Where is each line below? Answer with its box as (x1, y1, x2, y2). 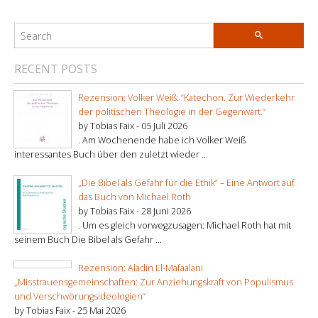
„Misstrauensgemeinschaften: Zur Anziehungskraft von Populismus (14, 276, 293, 289)
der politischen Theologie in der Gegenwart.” (78, 106, 265, 119)
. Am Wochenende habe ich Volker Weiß (78, 134, 246, 147)
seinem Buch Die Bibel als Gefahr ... (14, 234, 162, 246)
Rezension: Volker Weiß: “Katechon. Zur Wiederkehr (78, 92, 295, 104)
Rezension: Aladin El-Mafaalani (78, 262, 203, 275)
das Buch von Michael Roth (78, 191, 191, 204)
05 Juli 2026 (141, 120, 187, 133)
